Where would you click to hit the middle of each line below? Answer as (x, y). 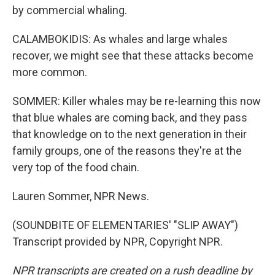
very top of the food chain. (76, 167)
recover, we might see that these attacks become (133, 56)
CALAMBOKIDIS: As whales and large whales (120, 39)
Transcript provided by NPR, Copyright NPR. (118, 242)
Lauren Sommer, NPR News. (81, 196)
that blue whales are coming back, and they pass (130, 118)
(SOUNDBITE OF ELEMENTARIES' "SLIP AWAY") (125, 225)
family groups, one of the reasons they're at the (127, 151)
